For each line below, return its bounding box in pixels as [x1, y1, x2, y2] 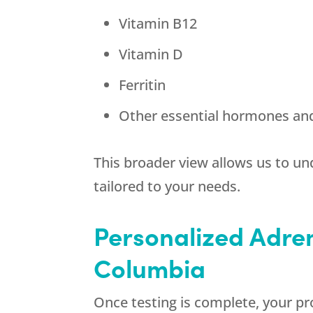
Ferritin [119, 75, 166, 95]
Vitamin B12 [119, 14, 198, 34]
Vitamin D [119, 45, 184, 64]
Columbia [94, 249, 206, 286]
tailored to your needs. [94, 177, 241, 196]
